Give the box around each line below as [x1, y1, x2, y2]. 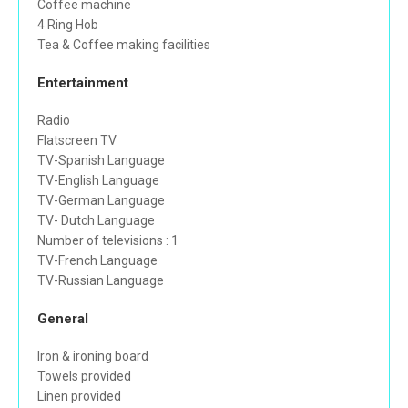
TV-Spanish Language [37, 153, 165, 168]
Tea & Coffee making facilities [37, 37, 210, 53]
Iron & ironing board [37, 349, 148, 364]
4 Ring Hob [37, 17, 98, 33]
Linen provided [37, 389, 121, 404]
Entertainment [37, 75, 128, 92]
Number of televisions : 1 [37, 233, 178, 249]
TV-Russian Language [37, 273, 164, 289]
